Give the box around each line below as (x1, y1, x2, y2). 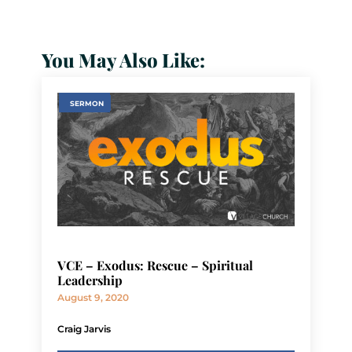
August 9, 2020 (57, 291, 129, 303)
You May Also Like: (41, 46, 205, 72)
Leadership (57, 271, 123, 288)
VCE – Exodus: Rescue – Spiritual (57, 256, 253, 273)
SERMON (69, 98, 104, 108)
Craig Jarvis (57, 322, 111, 335)
